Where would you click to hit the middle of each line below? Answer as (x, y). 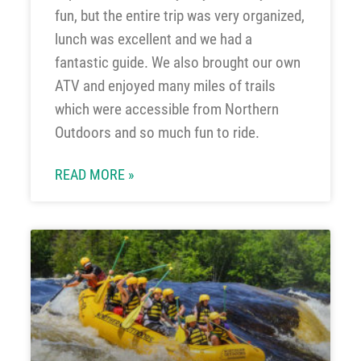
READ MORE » (94, 174)
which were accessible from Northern (166, 109)
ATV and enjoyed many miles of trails (165, 85)
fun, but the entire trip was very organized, (179, 15)
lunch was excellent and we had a (153, 39)
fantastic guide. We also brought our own (177, 62)
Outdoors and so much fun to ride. (157, 132)
